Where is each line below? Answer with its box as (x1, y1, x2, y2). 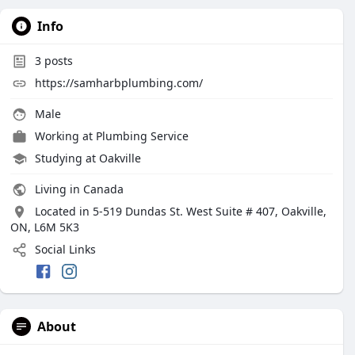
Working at (35, 128, 96, 143)
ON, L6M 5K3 (10, 219, 79, 235)
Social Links (32, 242, 96, 257)
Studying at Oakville (35, 151, 141, 166)
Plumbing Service (96, 128, 189, 143)
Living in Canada (32, 181, 124, 197)
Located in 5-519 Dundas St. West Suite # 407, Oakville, (35, 204, 326, 219)
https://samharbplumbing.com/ (35, 75, 203, 90)
